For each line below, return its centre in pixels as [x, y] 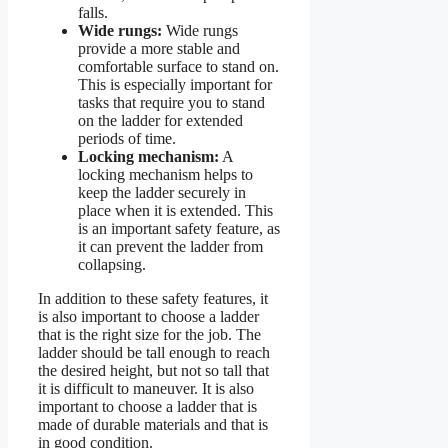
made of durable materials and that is [153, 425]
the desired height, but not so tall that [153, 371]
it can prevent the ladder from [170, 247]
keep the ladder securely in [162, 193]
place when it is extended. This [175, 211]
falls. [93, 13]
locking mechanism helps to [165, 175]
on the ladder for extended [160, 121]
